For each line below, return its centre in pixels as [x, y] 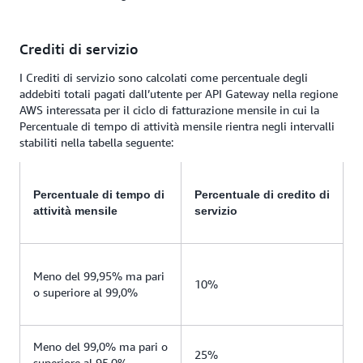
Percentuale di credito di [262, 194]
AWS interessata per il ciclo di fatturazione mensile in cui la [169, 110]
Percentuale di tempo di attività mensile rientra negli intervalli [177, 126]
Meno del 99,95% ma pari [99, 276]
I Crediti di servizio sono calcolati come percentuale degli [164, 77]
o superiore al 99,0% [85, 292]
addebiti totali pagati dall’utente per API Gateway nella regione [179, 94]
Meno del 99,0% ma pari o [100, 346]
